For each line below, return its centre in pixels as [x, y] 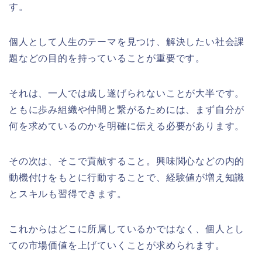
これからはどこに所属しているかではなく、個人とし [127, 229]
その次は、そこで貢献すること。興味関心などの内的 [127, 161]
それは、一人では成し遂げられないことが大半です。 [127, 94]
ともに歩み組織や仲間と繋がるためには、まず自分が [127, 110]
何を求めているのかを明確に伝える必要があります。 [127, 126]
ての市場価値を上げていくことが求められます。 [117, 246]
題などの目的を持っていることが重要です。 [107, 58]
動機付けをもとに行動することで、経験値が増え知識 [127, 178]
